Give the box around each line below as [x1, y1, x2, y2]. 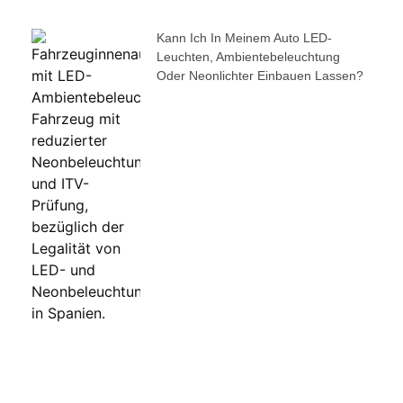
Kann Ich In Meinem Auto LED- [156, 31, 332, 46]
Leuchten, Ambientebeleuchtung [156, 49, 340, 65]
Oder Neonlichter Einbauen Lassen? [156, 68, 363, 84]
